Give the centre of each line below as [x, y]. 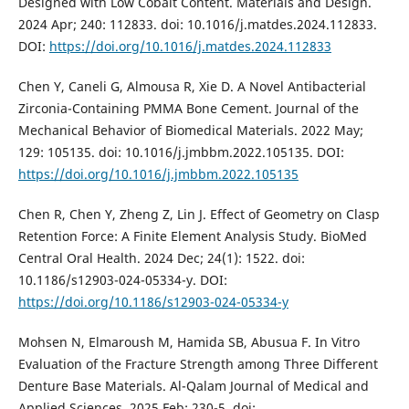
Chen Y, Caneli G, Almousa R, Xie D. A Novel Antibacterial [192, 87]
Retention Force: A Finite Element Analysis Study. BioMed [192, 236]
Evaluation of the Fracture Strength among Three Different [198, 364]
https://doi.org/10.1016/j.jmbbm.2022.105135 [158, 174]
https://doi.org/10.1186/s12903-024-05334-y [153, 302]
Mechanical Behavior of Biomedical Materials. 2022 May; [190, 131]
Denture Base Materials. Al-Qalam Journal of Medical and [193, 386]
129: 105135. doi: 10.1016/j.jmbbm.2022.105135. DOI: [181, 152]
